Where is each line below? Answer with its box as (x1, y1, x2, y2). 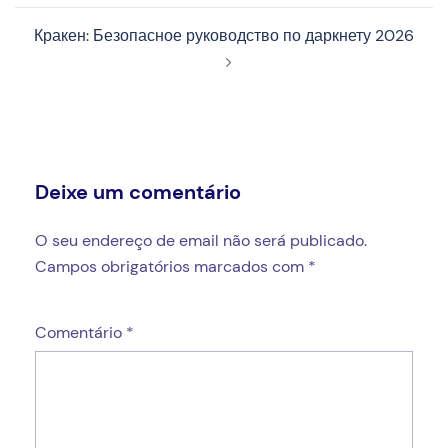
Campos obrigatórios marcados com (35, 256, 308, 278)
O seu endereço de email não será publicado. (35, 230, 367, 252)
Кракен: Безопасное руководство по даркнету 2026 (34, 25, 414, 47)
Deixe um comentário (35, 179, 241, 206)
